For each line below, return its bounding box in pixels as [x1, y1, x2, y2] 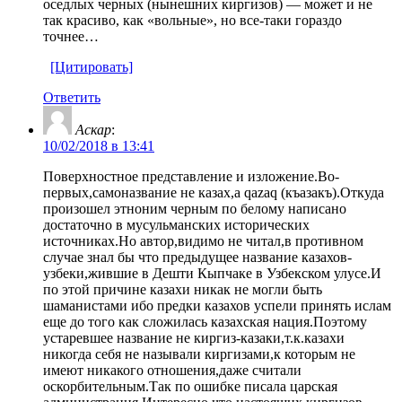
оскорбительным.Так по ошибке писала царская [43, 378, 337, 394]
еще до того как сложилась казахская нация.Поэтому [43, 313, 367, 329]
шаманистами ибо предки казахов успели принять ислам [43, 297, 391, 313]
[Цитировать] [50, 58, 133, 74]
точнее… [43, 28, 99, 44]
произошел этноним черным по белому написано [43, 200, 346, 216]
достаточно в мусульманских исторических [43, 216, 310, 232]
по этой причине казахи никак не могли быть [43, 281, 322, 297]
